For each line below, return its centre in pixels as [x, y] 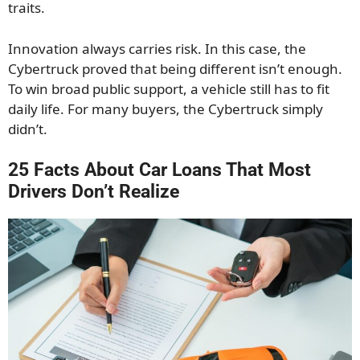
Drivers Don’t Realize [94, 192]
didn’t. [28, 129]
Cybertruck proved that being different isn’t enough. [175, 68]
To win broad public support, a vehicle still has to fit [169, 88]
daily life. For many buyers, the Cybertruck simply [166, 108]
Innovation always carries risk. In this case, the [157, 48]
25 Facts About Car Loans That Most [160, 170]
